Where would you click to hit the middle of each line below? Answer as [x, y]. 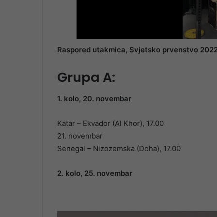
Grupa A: [86, 77]
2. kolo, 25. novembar [95, 173]
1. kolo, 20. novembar [94, 99]
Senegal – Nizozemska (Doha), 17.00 [119, 149]
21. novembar [80, 136]
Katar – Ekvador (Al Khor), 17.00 [110, 124]
